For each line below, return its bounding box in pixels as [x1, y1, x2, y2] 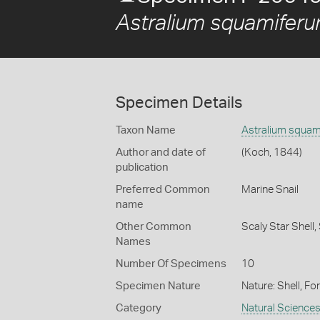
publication [116, 162, 169, 173]
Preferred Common [116, 184, 210, 195]
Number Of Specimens [116, 259, 226, 269]
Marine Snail [241, 184, 299, 195]
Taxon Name [116, 125, 176, 136]
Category [116, 303, 161, 314]
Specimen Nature [116, 281, 201, 291]
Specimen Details [116, 95, 242, 111]
